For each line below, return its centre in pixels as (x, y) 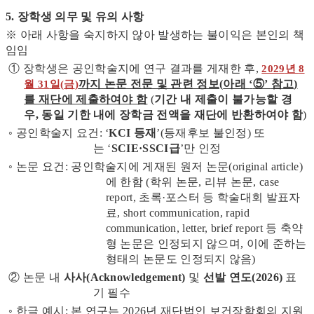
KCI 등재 (133, 133)
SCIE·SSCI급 (145, 149)
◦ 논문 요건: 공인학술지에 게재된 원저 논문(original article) (155, 167)
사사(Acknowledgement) (124, 278)
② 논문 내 (35, 278)
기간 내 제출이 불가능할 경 (223, 100)
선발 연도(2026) (244, 278)
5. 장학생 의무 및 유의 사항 (75, 17)
